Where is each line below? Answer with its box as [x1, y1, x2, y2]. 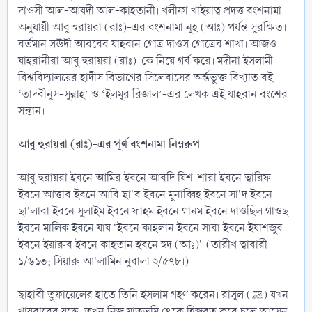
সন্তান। [18, 102, 45, 119]
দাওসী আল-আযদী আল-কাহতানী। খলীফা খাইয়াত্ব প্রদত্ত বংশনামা [18, 2, 281, 19]
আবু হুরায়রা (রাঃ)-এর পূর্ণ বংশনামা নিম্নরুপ [18, 135, 200, 153]
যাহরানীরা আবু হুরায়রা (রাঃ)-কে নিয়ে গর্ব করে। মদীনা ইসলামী [18, 52, 273, 69]
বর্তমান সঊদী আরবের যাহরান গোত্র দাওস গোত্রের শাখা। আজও [18, 36, 276, 52]
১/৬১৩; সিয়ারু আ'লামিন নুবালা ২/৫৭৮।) [18, 253, 189, 270]
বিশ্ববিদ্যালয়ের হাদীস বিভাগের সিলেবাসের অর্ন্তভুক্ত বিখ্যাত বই [18, 69, 273, 86]
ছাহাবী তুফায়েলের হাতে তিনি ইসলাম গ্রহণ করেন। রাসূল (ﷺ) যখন [18, 286, 251, 303]
